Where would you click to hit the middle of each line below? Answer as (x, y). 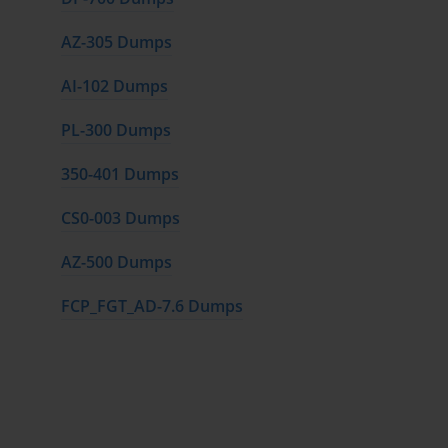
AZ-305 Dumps (116, 42)
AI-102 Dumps (114, 86)
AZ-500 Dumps (116, 262)
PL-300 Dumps (115, 130)
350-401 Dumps (119, 174)
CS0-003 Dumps (120, 218)
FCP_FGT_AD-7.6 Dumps (151, 306)
